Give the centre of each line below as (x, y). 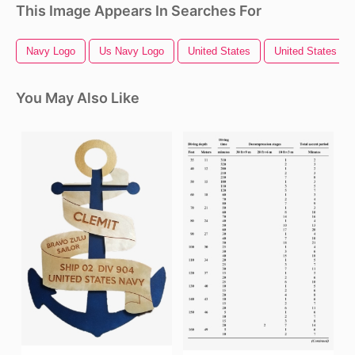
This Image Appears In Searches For (139, 11)
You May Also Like (78, 98)
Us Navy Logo (132, 52)
